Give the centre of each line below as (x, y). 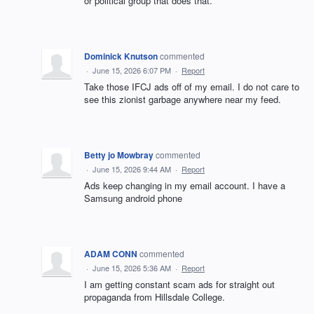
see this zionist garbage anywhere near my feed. (183, 99)
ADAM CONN (111, 253)
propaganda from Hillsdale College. (155, 296)
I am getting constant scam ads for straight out (179, 284)
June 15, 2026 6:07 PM (132, 70)
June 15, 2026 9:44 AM (132, 169)
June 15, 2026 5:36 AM (132, 267)
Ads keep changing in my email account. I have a (185, 185)
